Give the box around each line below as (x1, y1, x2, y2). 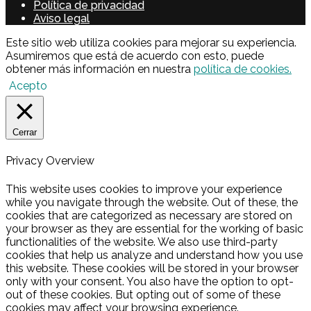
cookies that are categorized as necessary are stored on (6, 208, 292, 222)
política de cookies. (194, 62, 292, 76)
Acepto (9, 79, 47, 92)
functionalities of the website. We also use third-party (6, 235, 278, 249)
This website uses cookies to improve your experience (6, 182, 282, 196)
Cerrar (12, 127, 37, 137)
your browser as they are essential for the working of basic (6, 221, 303, 235)
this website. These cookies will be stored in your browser (6, 261, 299, 275)
